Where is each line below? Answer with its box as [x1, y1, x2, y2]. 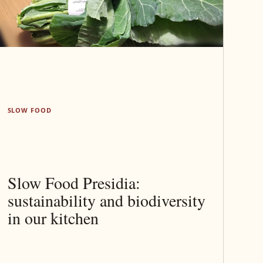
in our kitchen [7, 206, 99, 229]
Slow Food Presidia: [7, 171, 140, 194]
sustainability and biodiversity [7, 188, 205, 211]
